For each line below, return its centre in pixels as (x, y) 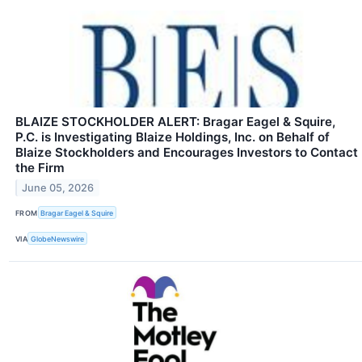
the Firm (40, 167)
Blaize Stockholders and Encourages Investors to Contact (187, 152)
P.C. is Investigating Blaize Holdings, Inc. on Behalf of (173, 137)
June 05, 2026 (58, 187)
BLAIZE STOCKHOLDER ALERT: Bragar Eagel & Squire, (175, 121)
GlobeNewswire (58, 238)
